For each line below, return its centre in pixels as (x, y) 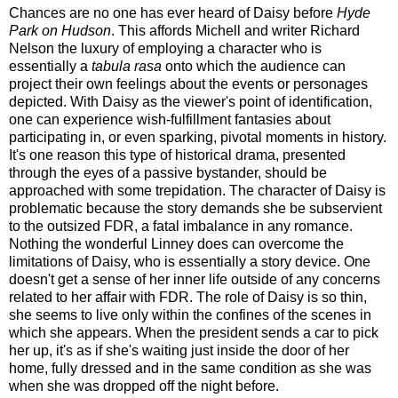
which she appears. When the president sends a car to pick (194, 332)
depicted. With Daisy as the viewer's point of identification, (191, 101)
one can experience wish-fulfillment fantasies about (170, 119)
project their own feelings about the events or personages (188, 84)
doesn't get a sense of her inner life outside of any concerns (195, 279)
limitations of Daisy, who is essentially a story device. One (190, 261)
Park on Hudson (60, 30)
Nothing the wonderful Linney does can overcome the (176, 243)
